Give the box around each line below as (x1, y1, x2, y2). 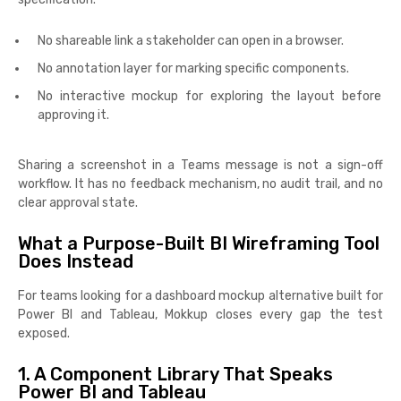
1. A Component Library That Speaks (18, 363, 333, 386)
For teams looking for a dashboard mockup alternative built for (18, 288, 383, 304)
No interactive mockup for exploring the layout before (38, 89, 381, 105)
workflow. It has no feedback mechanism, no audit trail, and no (18, 176, 383, 192)
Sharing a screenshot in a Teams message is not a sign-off (18, 158, 383, 174)
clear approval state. (18, 195, 138, 211)
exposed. (18, 326, 70, 342)
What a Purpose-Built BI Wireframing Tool (18, 233, 380, 255)
